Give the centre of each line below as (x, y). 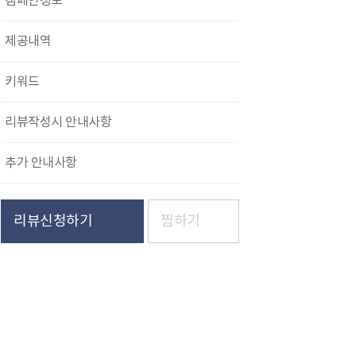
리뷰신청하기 (53, 221)
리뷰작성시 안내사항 (58, 122)
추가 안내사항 (41, 163)
